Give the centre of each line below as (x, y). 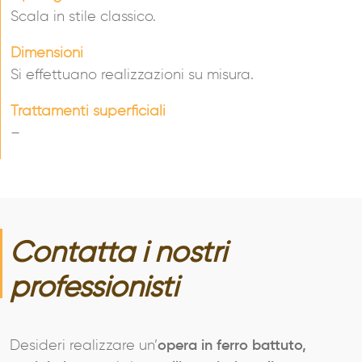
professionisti (94, 289)
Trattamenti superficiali (88, 112)
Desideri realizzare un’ (84, 346)
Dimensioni (47, 54)
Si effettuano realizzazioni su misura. (132, 76)
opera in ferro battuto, (232, 346)
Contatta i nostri (118, 254)
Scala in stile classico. (83, 17)
